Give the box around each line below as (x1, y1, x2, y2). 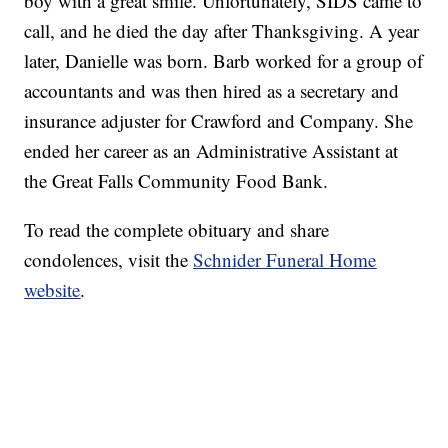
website (24, 277, 81, 303)
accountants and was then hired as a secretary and (24, 78, 400, 104)
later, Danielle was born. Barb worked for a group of (24, 48, 424, 74)
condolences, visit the (24, 247, 194, 273)
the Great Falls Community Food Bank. (24, 168, 329, 194)
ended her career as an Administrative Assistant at (24, 138, 399, 164)
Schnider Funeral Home (193, 247, 377, 273)
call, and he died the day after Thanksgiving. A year (24, 18, 420, 44)
